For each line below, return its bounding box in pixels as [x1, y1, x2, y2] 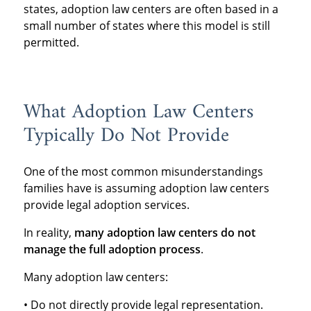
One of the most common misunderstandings [23, 163, 263, 179]
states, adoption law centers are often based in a [23, 1, 278, 17]
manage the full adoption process [23, 241, 201, 257]
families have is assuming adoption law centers [23, 180, 269, 196]
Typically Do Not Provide [23, 119, 229, 154]
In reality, [23, 224, 74, 240]
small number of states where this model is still [23, 18, 270, 34]
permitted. [23, 35, 79, 51]
